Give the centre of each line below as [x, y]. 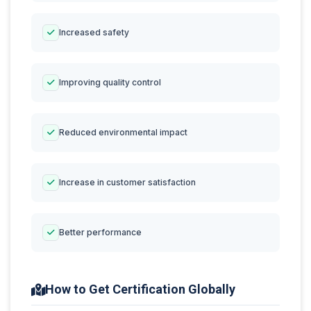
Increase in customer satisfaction [127, 182]
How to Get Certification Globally [140, 289]
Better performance [100, 232]
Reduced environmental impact [123, 132]
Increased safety [94, 32]
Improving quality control [110, 82]
